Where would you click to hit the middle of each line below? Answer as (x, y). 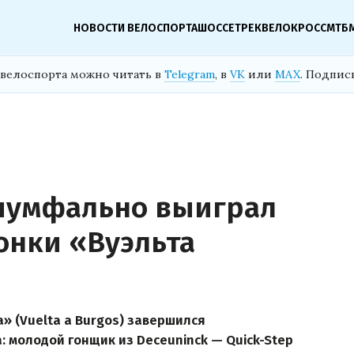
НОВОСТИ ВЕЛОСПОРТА (136, 28)
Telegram (190, 74)
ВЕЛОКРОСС (294, 28)
